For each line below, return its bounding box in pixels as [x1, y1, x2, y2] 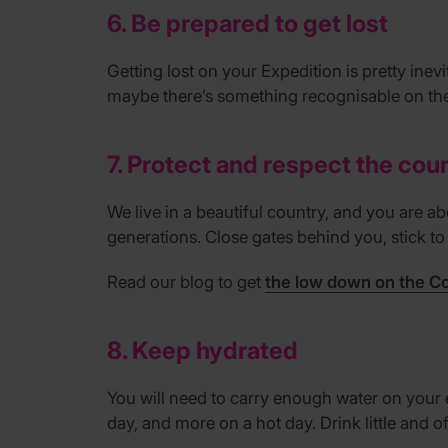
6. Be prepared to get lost [107, 8, 388, 38]
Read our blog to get [107, 271, 265, 292]
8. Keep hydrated [107, 335, 298, 365]
